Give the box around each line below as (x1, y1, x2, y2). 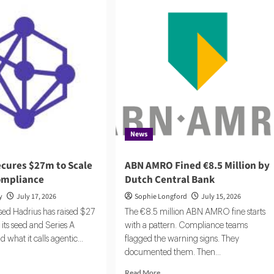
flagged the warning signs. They (124, 234, 239, 243)
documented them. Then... (124, 248, 221, 257)
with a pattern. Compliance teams (124, 221, 248, 230)
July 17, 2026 (17, 191, 57, 202)
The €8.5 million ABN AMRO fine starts (124, 207, 265, 217)
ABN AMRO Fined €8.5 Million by (124, 158, 270, 173)
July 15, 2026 (201, 191, 241, 202)
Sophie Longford (134, 191, 187, 202)
